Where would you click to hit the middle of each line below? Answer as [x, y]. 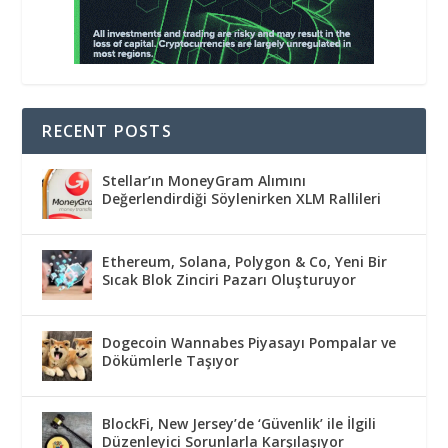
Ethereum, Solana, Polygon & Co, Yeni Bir [245, 262]
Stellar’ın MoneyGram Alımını [204, 181]
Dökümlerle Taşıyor [171, 361]
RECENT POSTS [107, 131]
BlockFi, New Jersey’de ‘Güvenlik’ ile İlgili [239, 424]
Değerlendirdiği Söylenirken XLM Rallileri [242, 199]
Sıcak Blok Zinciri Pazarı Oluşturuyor [229, 280]
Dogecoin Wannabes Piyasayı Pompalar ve [249, 343]
